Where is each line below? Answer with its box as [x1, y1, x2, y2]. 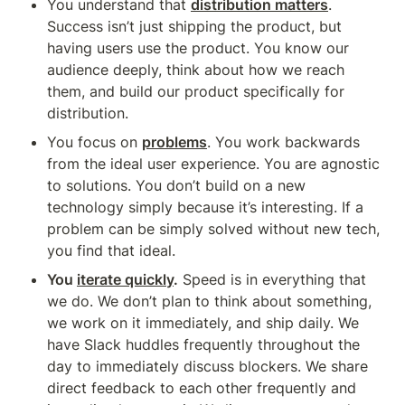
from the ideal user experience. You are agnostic [47, 155, 380, 173]
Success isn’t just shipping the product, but [47, 17, 342, 35]
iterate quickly [77, 270, 174, 288]
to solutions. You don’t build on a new [47, 176, 306, 194]
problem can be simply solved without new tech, [47, 220, 380, 238]
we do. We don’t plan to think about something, [47, 292, 372, 310]
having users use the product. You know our [47, 39, 349, 57]
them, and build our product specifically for [47, 82, 344, 100]
